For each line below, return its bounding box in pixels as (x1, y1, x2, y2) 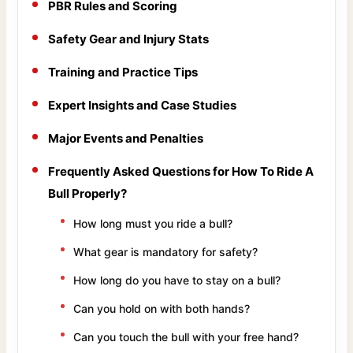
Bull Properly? (48, 186, 128, 202)
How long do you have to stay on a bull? (73, 273, 281, 288)
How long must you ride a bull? (73, 217, 233, 231)
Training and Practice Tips (48, 65, 199, 80)
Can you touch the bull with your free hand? (73, 330, 299, 344)
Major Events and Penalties (48, 131, 204, 147)
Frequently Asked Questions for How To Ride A (48, 164, 314, 180)
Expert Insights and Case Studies (48, 98, 237, 113)
